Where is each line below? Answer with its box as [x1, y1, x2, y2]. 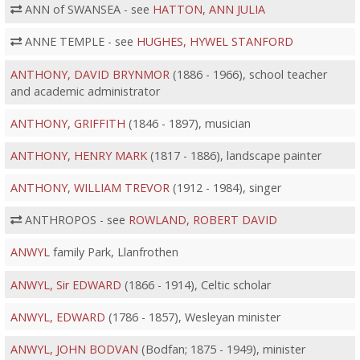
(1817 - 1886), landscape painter [146, 147, 321, 163]
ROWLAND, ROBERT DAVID [128, 212, 277, 228]
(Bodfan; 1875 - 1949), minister [137, 341, 305, 357]
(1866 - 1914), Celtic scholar [121, 276, 271, 292]
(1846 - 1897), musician [125, 115, 251, 131]
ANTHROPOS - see [21, 212, 129, 228]
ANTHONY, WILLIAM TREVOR [10, 180, 170, 196]
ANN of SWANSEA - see [21, 2, 153, 18]
